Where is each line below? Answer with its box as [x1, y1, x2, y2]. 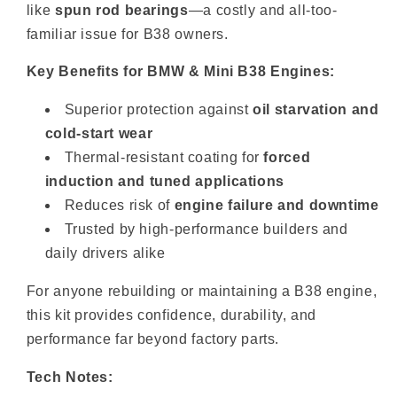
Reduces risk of [64, 198, 175, 214]
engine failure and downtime [174, 198, 379, 214]
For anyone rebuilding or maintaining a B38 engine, [26, 283, 378, 299]
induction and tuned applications [44, 174, 284, 190]
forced [263, 150, 311, 166]
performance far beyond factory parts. [26, 331, 280, 346]
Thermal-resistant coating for [64, 150, 264, 166]
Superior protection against [64, 102, 253, 118]
